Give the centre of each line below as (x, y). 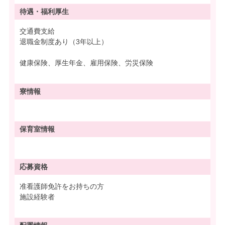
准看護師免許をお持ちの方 (62, 186)
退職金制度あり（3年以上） (64, 41)
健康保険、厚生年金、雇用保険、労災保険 (86, 63)
